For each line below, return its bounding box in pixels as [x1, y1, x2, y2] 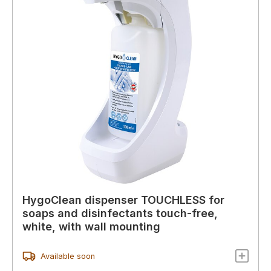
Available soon [40, 251, 95, 261]
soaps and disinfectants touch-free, [22, 207, 218, 220]
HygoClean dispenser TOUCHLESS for [22, 194, 224, 207]
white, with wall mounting [22, 220, 160, 233]
